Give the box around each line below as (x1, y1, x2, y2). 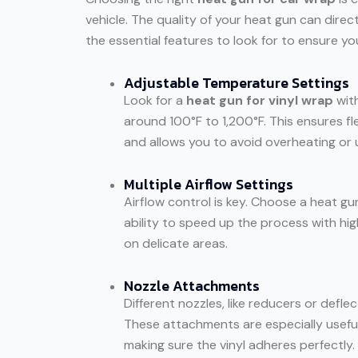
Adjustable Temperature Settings (124, 71, 349, 93)
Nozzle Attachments (124, 274, 260, 296)
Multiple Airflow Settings (124, 173, 293, 195)
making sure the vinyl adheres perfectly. (124, 336, 355, 353)
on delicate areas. (124, 234, 228, 252)
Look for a (124, 91, 186, 109)
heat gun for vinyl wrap (186, 91, 333, 109)
